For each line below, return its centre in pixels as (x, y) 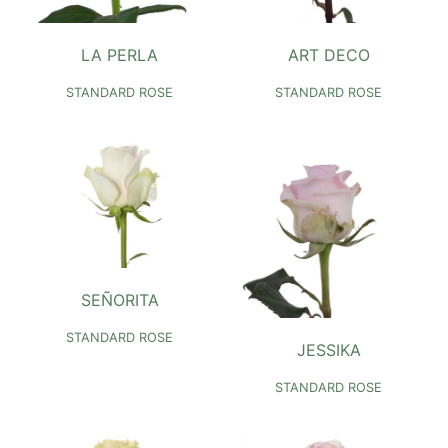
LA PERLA (119, 54)
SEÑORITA (119, 300)
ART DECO (328, 54)
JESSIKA (328, 349)
